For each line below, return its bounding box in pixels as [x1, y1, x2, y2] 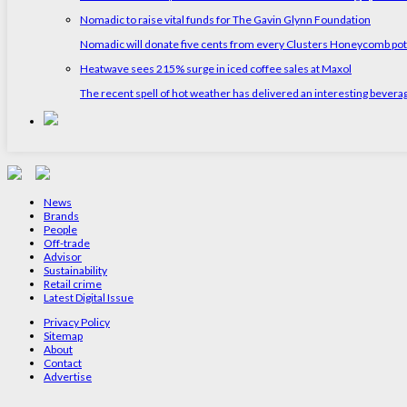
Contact [44, 355, 82, 370]
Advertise [44, 369, 92, 383]
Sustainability [44, 263, 107, 277]
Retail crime [44, 276, 102, 291]
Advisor [44, 249, 82, 263]
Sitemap [44, 328, 83, 342]
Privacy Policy [44, 314, 110, 329]
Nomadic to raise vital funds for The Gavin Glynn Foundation [80, 12, 371, 26]
